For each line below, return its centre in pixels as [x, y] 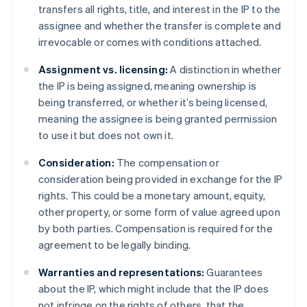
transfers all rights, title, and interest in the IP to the [160, 9]
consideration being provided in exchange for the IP [161, 179]
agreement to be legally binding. [115, 245]
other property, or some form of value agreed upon [159, 212]
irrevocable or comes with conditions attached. [150, 42]
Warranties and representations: [122, 272]
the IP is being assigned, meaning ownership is [148, 86]
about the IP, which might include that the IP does [154, 289]
